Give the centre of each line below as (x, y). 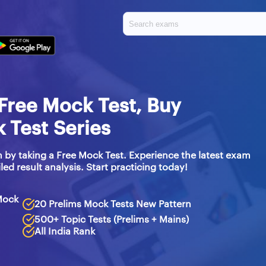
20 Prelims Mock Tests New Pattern (113, 204)
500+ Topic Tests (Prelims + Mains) (112, 220)
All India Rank (65, 232)
